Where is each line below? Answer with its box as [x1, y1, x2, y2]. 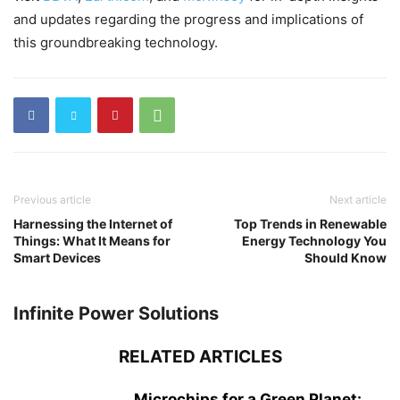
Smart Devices [13, 249, 101, 265]
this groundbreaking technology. [13, 33, 218, 51]
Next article [329, 192, 387, 206]
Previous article [13, 192, 91, 206]
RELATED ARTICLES [118, 346, 282, 367]
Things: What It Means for [13, 232, 171, 248]
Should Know [304, 249, 387, 265]
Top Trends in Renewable [234, 215, 387, 231]
